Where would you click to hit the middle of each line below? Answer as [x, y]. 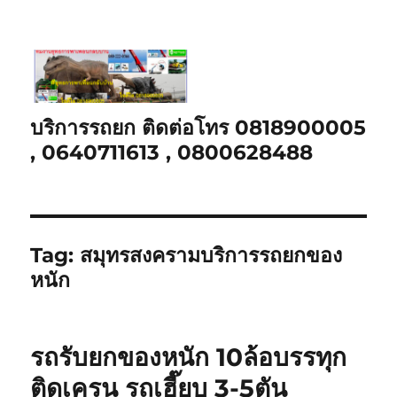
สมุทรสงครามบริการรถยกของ [211, 255]
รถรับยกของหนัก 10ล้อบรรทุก [189, 357]
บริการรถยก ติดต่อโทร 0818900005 [198, 127]
